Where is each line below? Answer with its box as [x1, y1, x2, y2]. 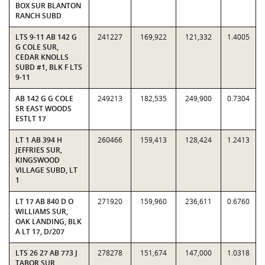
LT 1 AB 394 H [15, 135, 62, 145]
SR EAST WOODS [15, 104, 72, 114]
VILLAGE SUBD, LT [15, 165, 77, 175]
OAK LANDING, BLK [15, 216, 82, 227]
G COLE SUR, [15, 42, 59, 52]
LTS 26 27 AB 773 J [15, 248, 77, 258]
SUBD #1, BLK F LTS [15, 62, 82, 72]
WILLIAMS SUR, [15, 206, 68, 216]
